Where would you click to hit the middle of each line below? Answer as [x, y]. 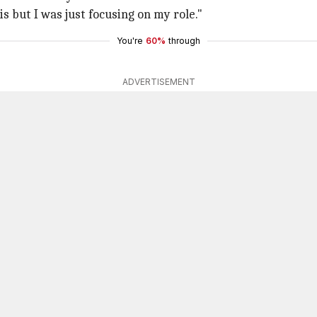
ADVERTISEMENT [158, 82]
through [184, 41]
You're [130, 41]
